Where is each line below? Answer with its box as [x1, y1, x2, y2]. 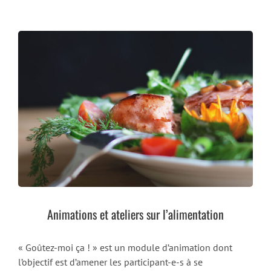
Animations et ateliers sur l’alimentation [47, 205, 224, 224]
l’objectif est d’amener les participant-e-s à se [18, 256, 203, 269]
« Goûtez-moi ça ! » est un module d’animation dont [18, 241, 232, 254]
